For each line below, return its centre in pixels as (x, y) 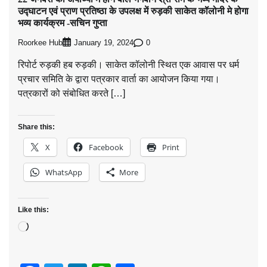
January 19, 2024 (104, 43)
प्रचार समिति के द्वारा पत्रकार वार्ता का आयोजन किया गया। (119, 79)
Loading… (50, 228)
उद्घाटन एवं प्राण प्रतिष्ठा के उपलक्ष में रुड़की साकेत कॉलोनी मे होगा (133, 11)
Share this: (36, 127)
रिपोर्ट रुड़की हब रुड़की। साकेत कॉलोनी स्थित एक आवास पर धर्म (128, 65)
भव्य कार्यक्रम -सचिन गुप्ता (63, 23)
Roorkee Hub (40, 43)
